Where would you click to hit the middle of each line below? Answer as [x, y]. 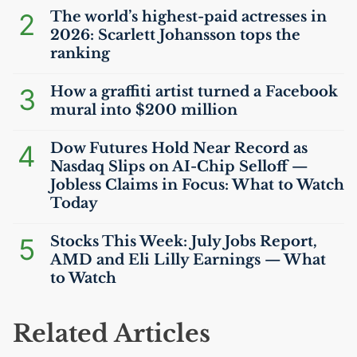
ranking [80, 53]
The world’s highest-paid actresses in [188, 17]
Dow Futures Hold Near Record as [179, 148]
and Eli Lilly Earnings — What [209, 260]
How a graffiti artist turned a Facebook [194, 92]
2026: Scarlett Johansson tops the [175, 35]
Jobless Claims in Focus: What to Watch [197, 185]
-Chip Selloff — [249, 167]
